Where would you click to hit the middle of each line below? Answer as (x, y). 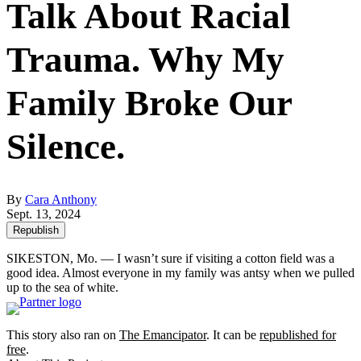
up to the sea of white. (62, 287)
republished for (298, 334)
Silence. (66, 146)
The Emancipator (163, 334)
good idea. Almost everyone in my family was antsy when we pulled (180, 272)
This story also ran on (63, 334)
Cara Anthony (61, 199)
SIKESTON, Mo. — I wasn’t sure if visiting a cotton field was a (170, 258)
